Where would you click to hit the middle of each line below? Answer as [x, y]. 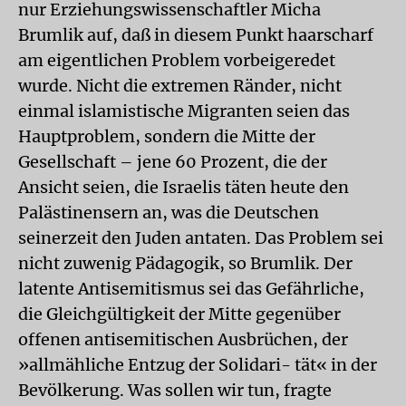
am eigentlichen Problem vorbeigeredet [177, 60]
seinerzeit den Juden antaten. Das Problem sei [201, 238]
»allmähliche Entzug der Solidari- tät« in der [198, 365]
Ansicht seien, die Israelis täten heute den [184, 187]
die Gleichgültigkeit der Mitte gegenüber [179, 314]
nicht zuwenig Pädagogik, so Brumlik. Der [185, 263]
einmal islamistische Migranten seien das [184, 111]
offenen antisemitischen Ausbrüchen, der [183, 339]
